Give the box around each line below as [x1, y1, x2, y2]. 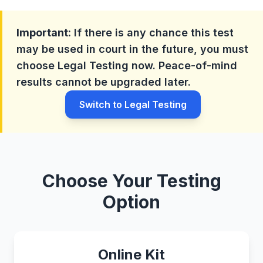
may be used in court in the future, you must [16, 43, 248, 55]
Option [103, 191, 160, 213]
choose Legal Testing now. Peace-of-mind [16, 59, 237, 72]
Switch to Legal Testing [79, 99, 187, 110]
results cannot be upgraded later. [16, 76, 191, 88]
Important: [16, 26, 71, 39]
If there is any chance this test [71, 26, 234, 39]
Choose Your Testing [42, 170, 221, 191]
